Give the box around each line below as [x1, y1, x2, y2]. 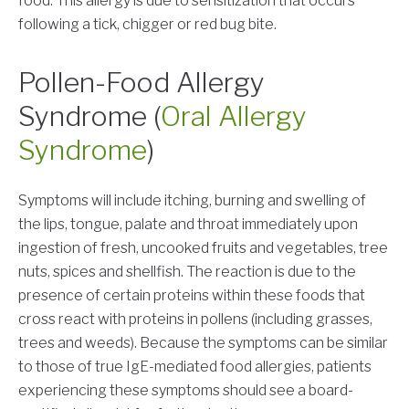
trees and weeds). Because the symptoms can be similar [18, 334, 388, 352]
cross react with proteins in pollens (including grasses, [18, 310, 372, 329]
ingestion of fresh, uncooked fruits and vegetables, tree [18, 239, 388, 257]
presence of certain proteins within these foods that [18, 287, 365, 305]
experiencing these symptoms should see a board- [18, 382, 353, 400]
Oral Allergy [161, 100, 307, 133]
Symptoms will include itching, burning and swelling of [18, 192, 366, 210]
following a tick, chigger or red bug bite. [18, 16, 277, 34]
